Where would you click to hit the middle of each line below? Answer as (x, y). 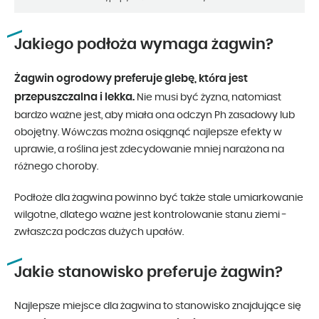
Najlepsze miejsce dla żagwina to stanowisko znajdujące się (158, 306)
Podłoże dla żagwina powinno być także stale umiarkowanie (159, 198)
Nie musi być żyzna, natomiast (208, 97)
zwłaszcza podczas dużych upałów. (99, 232)
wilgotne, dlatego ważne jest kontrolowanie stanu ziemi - (151, 215)
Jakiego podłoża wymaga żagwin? (144, 44)
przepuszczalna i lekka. (74, 97)
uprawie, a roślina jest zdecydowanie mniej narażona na (149, 149)
